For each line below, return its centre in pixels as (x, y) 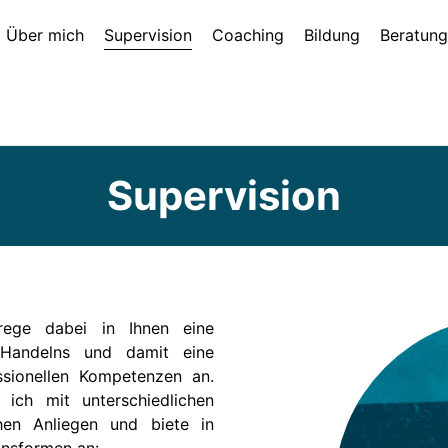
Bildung (332, 35)
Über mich (45, 35)
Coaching (248, 35)
